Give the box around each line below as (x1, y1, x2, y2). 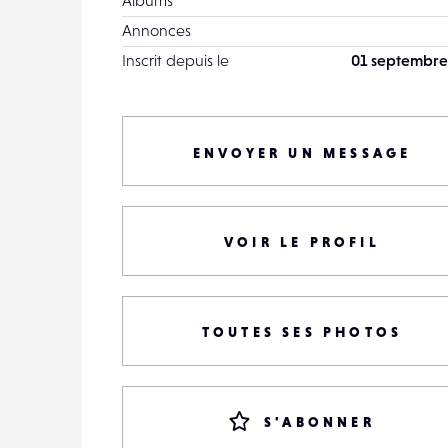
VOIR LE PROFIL (224, 234, 380, 250)
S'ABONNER (264, 414, 375, 430)
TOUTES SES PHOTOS (201, 324, 403, 340)
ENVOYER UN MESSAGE (192, 145, 412, 161)
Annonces (122, 21, 191, 39)
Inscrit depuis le (122, 51, 229, 69)
